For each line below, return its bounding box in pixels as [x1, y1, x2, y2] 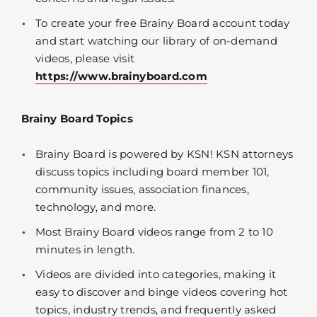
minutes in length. [35, 243, 135, 257]
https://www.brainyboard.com [35, 69, 207, 83]
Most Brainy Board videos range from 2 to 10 [35, 225, 273, 239]
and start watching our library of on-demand [35, 34, 277, 48]
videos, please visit [35, 52, 134, 66]
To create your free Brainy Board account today [35, 16, 290, 30]
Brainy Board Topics [21, 112, 133, 126]
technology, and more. [35, 200, 156, 214]
